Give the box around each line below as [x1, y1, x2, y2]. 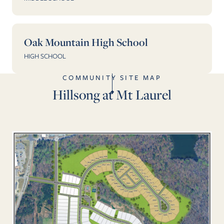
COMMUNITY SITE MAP [62, 72, 161, 83]
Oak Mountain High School [24, 35, 148, 49]
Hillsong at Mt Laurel [52, 85, 171, 104]
